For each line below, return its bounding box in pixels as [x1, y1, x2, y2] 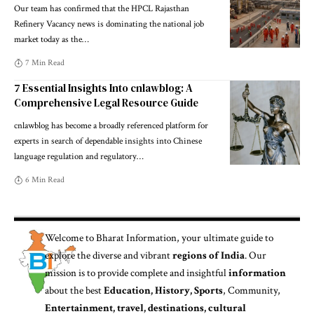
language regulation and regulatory [14, 151, 137, 163]
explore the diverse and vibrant [45, 249, 173, 262]
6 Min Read [25, 175, 65, 185]
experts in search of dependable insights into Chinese [14, 135, 202, 147]
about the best [45, 284, 104, 297]
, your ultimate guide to [177, 231, 274, 245]
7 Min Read [25, 57, 65, 68]
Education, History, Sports [104, 284, 224, 297]
